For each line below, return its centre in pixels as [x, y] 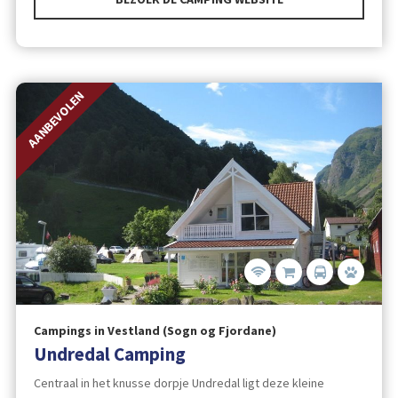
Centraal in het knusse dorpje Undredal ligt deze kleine [179, 382]
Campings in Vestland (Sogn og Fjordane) [155, 331]
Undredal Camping [109, 354]
